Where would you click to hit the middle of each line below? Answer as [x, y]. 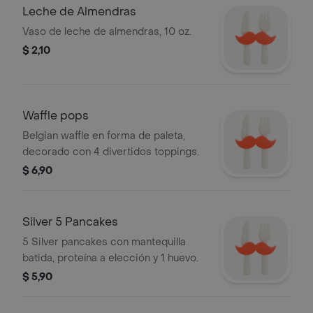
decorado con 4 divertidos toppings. [111, 152]
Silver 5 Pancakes [70, 222]
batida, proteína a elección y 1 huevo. [110, 258]
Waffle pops [56, 116]
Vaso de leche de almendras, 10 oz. [107, 32]
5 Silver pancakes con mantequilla [104, 242]
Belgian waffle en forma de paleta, [104, 136]
